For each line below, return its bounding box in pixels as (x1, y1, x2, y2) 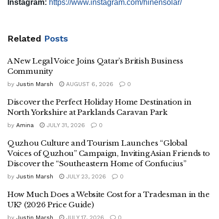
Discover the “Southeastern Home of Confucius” (7, 158, 186, 168)
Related (7, 33, 41, 44)
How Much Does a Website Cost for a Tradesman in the (7, 189, 210, 199)
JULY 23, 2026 (64, 173, 106, 180)
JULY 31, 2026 (44, 121, 85, 129)
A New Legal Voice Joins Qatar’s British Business (7, 56, 183, 66)
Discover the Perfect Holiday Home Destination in (7, 97, 192, 107)
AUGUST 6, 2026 (64, 80, 113, 88)
